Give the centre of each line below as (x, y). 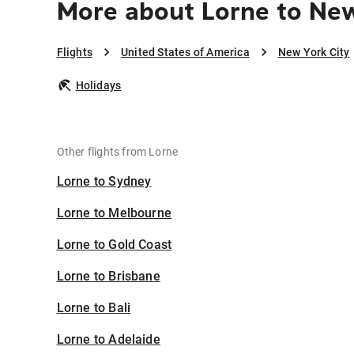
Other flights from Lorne (117, 152)
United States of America (185, 53)
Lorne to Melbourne (114, 213)
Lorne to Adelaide (108, 340)
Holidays (98, 86)
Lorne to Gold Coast (114, 245)
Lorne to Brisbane (108, 277)
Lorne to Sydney (104, 182)
